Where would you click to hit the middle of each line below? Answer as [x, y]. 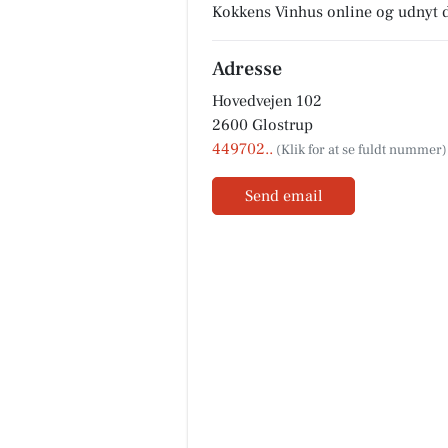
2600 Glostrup [262, 125]
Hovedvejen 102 [267, 101]
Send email [283, 196]
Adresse [247, 69]
